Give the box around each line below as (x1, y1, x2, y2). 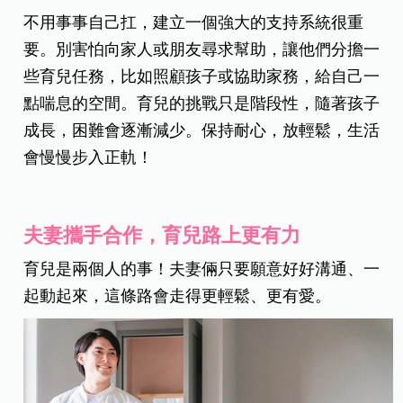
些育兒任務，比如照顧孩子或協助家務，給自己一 (23, 67, 381, 86)
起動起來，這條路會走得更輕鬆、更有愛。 (23, 287, 332, 306)
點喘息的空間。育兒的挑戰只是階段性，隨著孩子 (23, 94, 381, 113)
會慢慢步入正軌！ (23, 148, 154, 167)
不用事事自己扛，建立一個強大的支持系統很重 (23, 13, 364, 32)
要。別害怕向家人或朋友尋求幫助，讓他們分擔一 (23, 40, 381, 59)
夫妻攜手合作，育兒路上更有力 (23, 224, 301, 247)
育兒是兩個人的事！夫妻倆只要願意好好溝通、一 (23, 260, 381, 279)
